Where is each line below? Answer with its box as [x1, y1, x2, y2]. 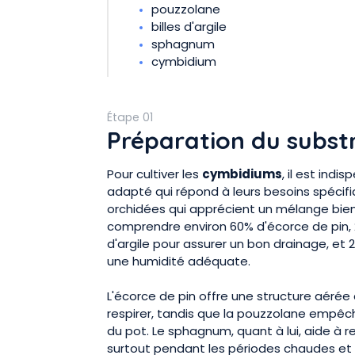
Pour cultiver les [107, 165, 202, 182]
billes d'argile [151, 18, 227, 36]
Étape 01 [107, 109, 153, 126]
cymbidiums [202, 165, 282, 182]
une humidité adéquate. [107, 252, 250, 269]
